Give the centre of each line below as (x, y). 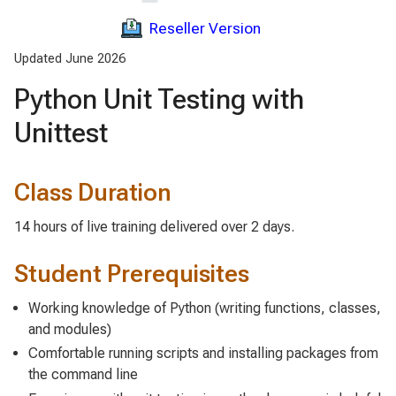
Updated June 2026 (70, 58)
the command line (83, 375)
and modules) (70, 330)
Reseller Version (205, 28)
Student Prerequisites (132, 273)
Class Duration (93, 192)
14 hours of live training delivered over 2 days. (154, 226)
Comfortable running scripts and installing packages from (203, 354)
